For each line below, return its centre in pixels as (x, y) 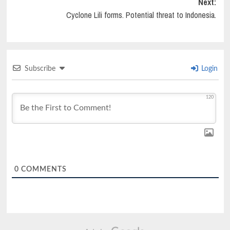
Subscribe (40, 69)
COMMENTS (43, 169)
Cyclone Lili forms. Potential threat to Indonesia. (141, 15)
